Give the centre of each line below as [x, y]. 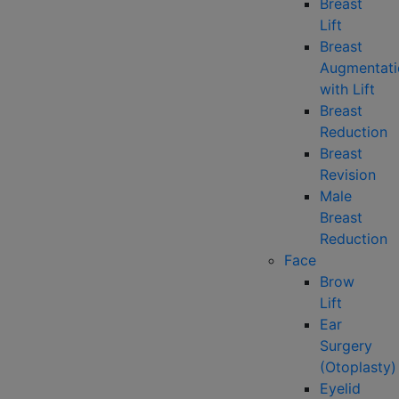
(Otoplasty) [358, 367]
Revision [348, 175]
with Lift [347, 89]
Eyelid [340, 388]
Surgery [346, 346]
